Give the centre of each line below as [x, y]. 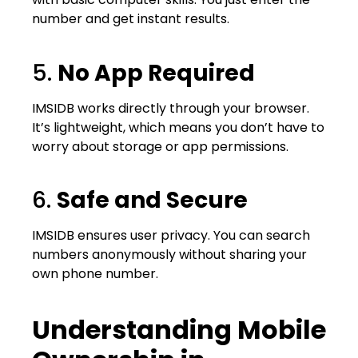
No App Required [156, 73]
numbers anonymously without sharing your [169, 255]
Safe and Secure [152, 201]
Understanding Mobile [179, 329]
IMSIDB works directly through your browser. [171, 108]
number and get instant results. [131, 19]
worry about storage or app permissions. [160, 146]
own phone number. [95, 274]
